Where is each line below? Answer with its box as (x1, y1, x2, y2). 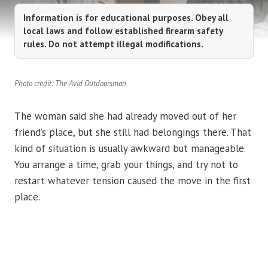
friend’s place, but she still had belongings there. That (14, 126, 251, 139)
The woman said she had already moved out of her (14, 109, 236, 123)
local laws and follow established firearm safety (23, 25, 223, 36)
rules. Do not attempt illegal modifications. (23, 38, 203, 50)
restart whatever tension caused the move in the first (14, 174, 251, 188)
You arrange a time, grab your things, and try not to (14, 158, 238, 172)
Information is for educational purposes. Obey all (23, 11, 229, 23)
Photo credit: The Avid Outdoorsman (14, 78, 126, 89)
